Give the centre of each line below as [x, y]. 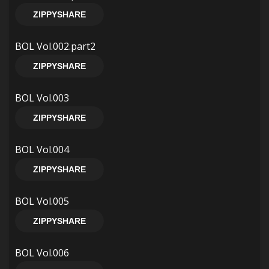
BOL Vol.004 [42, 150]
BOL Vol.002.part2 [55, 46]
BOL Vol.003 [42, 98]
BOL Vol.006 [42, 253]
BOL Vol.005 [42, 201]
